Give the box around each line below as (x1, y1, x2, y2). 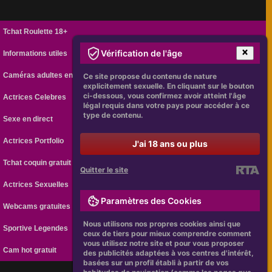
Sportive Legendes (3, 224, 68, 233)
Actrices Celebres (3, 93, 66, 102)
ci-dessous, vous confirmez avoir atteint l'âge (83, 91, 246, 100)
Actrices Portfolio (3, 137, 64, 146)
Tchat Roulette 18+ (3, 27, 67, 36)
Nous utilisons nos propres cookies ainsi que (83, 219, 240, 228)
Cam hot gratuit (3, 246, 56, 255)
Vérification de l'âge (101, 47, 182, 58)
